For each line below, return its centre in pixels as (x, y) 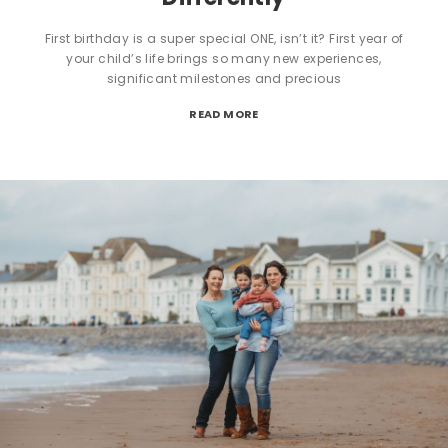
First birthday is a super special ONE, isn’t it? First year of (224, 38)
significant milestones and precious (224, 78)
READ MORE (224, 113)
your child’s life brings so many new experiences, (224, 58)
